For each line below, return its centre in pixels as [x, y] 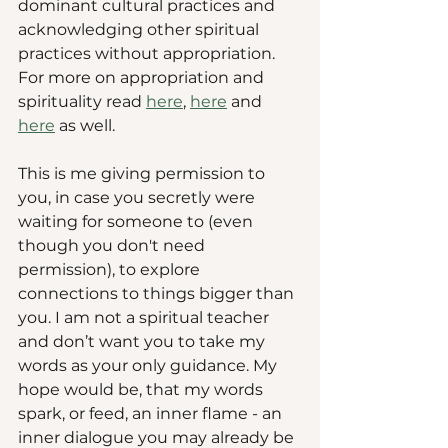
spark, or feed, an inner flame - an [152, 414]
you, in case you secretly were [138, 198]
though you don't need [113, 246]
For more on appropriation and [143, 78]
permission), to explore [111, 270]
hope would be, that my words [142, 390]
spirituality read [82, 102]
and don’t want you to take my [143, 342]
